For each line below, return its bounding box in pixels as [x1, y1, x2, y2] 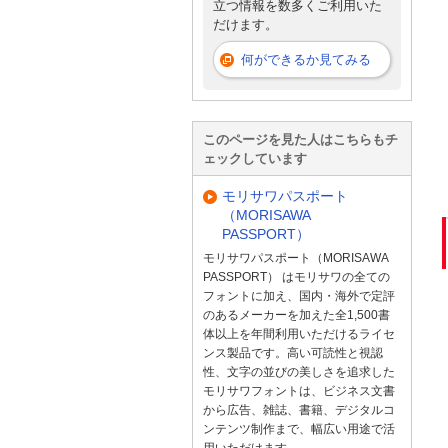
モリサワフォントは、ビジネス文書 [203, 383, 395, 398]
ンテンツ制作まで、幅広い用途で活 [203, 421, 395, 436]
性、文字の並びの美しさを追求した [203, 364, 395, 379]
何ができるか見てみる [241, 51, 371, 67]
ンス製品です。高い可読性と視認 [203, 345, 383, 360]
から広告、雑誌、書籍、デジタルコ [203, 402, 395, 417]
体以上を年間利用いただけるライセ [203, 326, 395, 341]
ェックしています [203, 150, 307, 166]
